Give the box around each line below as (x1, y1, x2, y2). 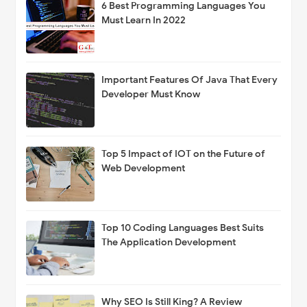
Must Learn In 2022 (101, 14, 186, 26)
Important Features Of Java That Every (101, 73, 278, 86)
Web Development (101, 162, 186, 175)
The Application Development (101, 236, 236, 249)
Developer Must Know (101, 88, 201, 100)
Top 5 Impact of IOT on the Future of (101, 148, 266, 160)
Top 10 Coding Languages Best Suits (101, 222, 265, 234)
